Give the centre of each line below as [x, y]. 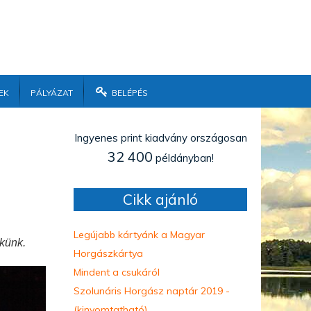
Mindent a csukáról [117, 272]
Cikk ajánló [160, 199]
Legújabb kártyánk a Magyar [139, 235]
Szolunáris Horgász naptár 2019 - [152, 291]
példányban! [183, 158]
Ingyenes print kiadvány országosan [160, 138]
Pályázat [52, 91]
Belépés [128, 91]
